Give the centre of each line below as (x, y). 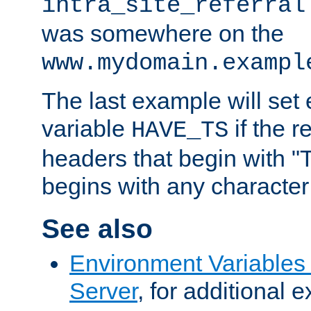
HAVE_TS (180, 130)
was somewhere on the (163, 33)
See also (97, 229)
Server (103, 291)
